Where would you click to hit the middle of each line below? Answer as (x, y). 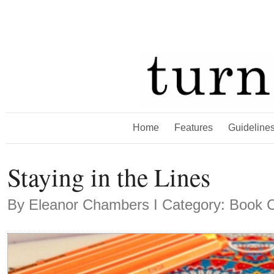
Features (193, 128)
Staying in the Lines (109, 177)
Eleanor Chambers (89, 205)
